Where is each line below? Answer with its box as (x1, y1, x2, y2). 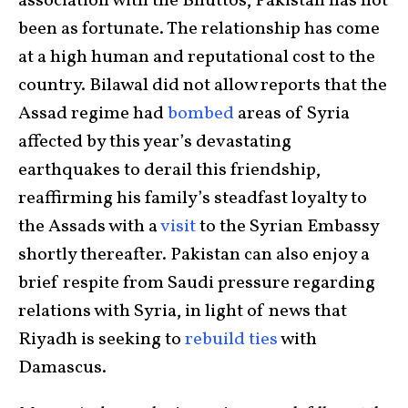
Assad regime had (18, 101, 168, 127)
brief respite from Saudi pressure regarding (18, 270, 375, 297)
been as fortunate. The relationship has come (18, 16, 380, 43)
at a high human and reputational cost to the (18, 45, 375, 71)
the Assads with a (18, 214, 160, 240)
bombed (168, 101, 234, 127)
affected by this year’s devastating (18, 129, 291, 156)
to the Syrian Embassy (196, 214, 379, 240)
